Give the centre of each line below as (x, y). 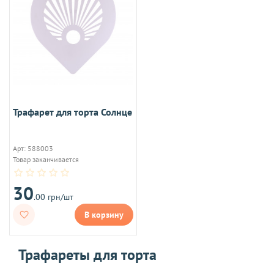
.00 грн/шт (54, 197)
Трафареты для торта (87, 254)
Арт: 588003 (33, 148)
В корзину (104, 214)
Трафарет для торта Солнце (72, 112)
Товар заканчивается (46, 159)
